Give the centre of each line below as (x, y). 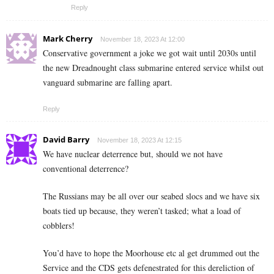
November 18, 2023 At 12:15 (139, 140)
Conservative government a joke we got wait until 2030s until (150, 53)
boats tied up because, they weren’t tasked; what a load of (142, 211)
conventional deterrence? (86, 169)
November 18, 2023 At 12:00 (143, 39)
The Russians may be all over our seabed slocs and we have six (151, 196)
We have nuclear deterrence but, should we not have (133, 154)
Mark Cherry (68, 39)
